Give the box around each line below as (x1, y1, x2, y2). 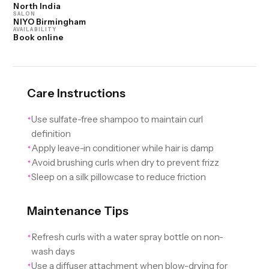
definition (31, 128, 71, 140)
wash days (31, 246, 75, 258)
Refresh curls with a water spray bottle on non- (31, 231, 223, 243)
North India (13, 1, 61, 11)
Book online (13, 32, 64, 43)
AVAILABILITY (13, 26, 56, 33)
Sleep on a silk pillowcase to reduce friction (31, 171, 206, 183)
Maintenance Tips (26, 204, 128, 219)
